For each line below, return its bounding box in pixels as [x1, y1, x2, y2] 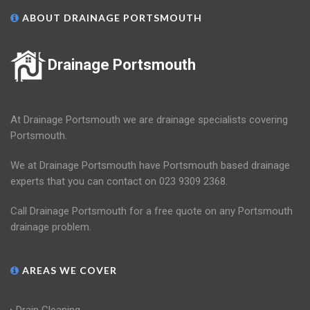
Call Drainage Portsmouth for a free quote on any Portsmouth [10, 205, 293, 218]
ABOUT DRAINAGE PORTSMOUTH [19, 12, 202, 24]
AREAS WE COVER [19, 264, 117, 277]
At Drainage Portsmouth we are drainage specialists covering [10, 113, 288, 127]
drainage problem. [10, 221, 91, 234]
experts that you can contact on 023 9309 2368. [10, 175, 228, 188]
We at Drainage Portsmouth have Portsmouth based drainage [10, 159, 290, 172]
